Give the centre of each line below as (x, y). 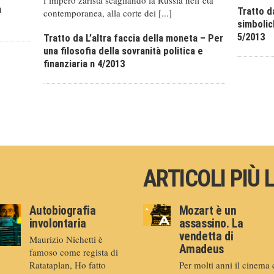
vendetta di (206, 237)
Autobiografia (62, 211)
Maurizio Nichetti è (66, 239)
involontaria (57, 224)
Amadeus (201, 250)
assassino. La (211, 224)
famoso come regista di (73, 252)
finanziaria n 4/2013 (84, 64)
